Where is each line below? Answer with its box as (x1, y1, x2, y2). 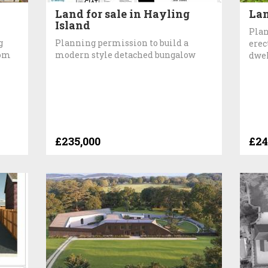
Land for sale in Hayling (55, 6, 190, 21)
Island (55, 17, 91, 32)
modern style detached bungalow (55, 48, 196, 60)
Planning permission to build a (55, 36, 189, 48)
